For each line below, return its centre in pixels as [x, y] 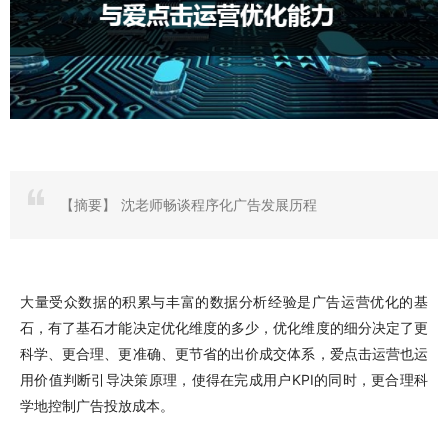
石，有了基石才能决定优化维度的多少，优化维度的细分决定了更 [224, 328]
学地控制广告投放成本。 [97, 406]
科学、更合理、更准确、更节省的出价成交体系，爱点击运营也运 [224, 354]
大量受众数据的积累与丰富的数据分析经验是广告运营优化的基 [224, 302]
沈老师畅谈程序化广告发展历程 [216, 205]
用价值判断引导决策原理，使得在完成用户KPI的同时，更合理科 [224, 380]
